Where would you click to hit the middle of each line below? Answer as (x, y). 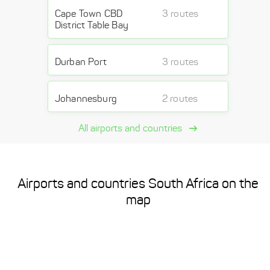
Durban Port (81, 62)
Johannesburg (86, 99)
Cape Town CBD (89, 14)
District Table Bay (92, 25)
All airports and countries (131, 128)
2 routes (180, 99)
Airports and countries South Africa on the (138, 184)
